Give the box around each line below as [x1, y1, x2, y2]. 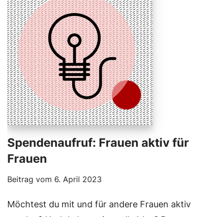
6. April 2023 [54, 174, 102, 185]
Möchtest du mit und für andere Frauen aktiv [7, 199, 191, 210]
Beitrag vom [7, 174, 54, 185]
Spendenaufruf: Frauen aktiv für [7, 136, 189, 150]
